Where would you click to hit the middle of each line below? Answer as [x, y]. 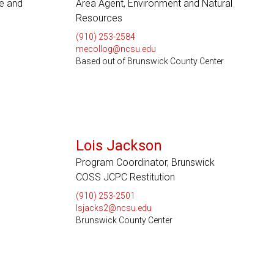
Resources [99, 18]
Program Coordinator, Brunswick [145, 162]
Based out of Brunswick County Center [150, 61]
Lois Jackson [119, 146]
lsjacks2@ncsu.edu [113, 208]
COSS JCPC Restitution [125, 177]
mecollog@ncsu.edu [116, 49]
